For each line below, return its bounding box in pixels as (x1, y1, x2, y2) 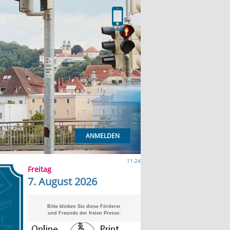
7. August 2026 (27, 175, 97, 188)
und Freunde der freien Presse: (47, 210, 121, 216)
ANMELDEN (85, 131, 120, 140)
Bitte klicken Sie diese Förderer (47, 204, 121, 209)
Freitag (27, 164, 51, 174)
